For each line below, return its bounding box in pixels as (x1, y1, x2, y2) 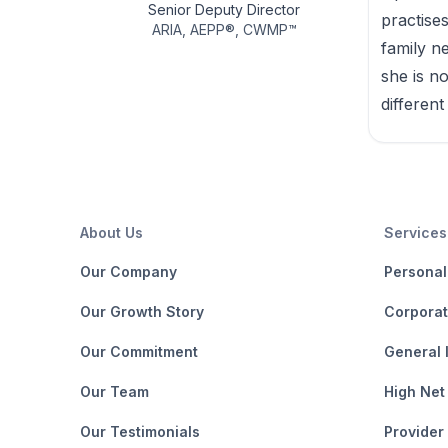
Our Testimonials (80, 423, 200, 440)
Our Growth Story (80, 303, 204, 320)
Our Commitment (80, 343, 198, 360)
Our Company (80, 263, 177, 280)
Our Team (80, 383, 149, 400)
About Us (80, 224, 143, 241)
